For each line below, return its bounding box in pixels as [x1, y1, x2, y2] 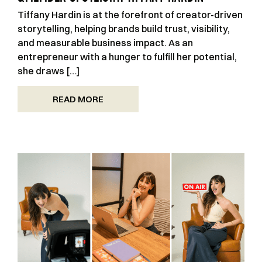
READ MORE [53, 94, 104, 105]
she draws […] [18, 64, 80, 77]
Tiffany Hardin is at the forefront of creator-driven [18, 8, 243, 20]
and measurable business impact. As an [18, 36, 193, 49]
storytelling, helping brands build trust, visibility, [18, 22, 230, 35]
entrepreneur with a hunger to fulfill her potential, [18, 50, 237, 63]
